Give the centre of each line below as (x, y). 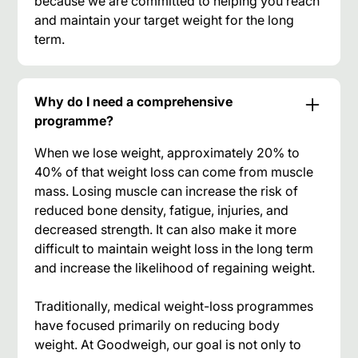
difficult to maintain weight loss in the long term (174, 248)
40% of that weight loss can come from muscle (174, 171)
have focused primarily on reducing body (157, 325)
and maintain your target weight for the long (165, 20)
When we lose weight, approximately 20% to (167, 152)
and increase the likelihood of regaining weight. (175, 267)
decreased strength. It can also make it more (166, 229)
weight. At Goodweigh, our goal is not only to (168, 344)
